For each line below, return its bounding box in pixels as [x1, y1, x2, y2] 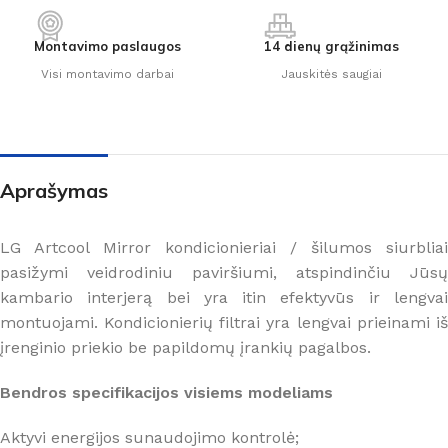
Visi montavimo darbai [41, 66, 174, 81]
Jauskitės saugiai [281, 66, 382, 81]
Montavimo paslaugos [34, 37, 181, 54]
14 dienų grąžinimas [264, 37, 399, 54]
